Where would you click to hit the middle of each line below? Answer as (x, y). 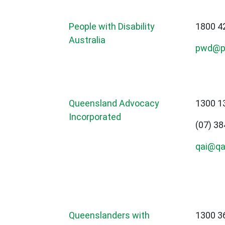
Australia (87, 40)
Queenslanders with (109, 215)
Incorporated (95, 117)
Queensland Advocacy (114, 103)
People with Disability (112, 27)
